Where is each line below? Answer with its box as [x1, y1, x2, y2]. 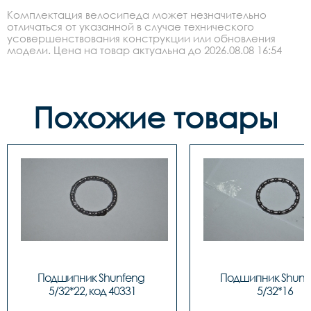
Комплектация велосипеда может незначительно [7, 8, 267, 22]
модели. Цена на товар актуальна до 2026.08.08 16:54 [7, 44, 282, 57]
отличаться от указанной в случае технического [7, 20, 254, 33]
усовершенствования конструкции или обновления [7, 32, 276, 45]
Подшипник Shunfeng [37, 271, 144, 285]
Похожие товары [33, 99, 278, 135]
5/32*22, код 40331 [48, 284, 136, 299]
